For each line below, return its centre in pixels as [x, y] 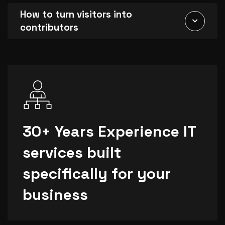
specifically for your [97, 174]
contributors [49, 28]
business [55, 195]
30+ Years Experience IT [109, 132]
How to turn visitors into [76, 15]
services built [72, 153]
